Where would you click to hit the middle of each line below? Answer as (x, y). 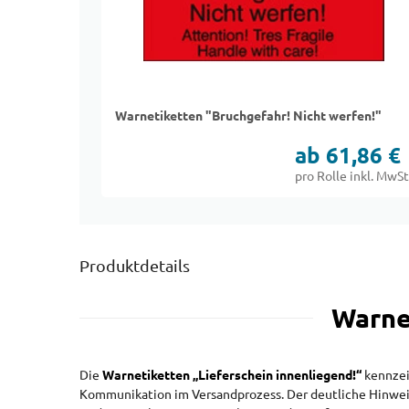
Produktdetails (135, 266)
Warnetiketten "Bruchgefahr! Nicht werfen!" (248, 116)
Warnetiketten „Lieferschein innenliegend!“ (232, 375)
